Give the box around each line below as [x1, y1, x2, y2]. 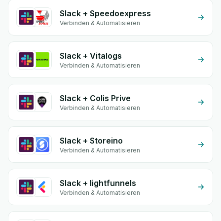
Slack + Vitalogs [60, 51, 122, 61]
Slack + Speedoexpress [60, 8, 151, 18]
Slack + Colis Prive [60, 93, 131, 103]
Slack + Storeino [60, 136, 123, 146]
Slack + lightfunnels [60, 178, 136, 188]
